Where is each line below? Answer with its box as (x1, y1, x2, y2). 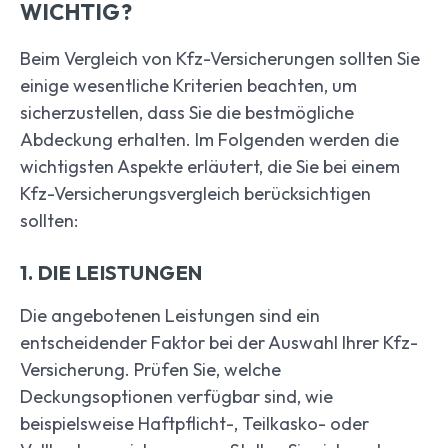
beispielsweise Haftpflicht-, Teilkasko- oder (20, 412, 369, 436)
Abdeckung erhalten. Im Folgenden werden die (20, 128, 399, 152)
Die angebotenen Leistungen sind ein (20, 304, 320, 328)
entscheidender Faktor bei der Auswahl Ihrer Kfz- (20, 331, 418, 355)
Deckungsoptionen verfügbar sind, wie (20, 385, 333, 409)
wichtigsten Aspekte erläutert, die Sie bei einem (20, 155, 400, 179)
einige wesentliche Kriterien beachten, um (20, 74, 357, 98)
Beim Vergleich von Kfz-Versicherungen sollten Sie (20, 47, 420, 71)
